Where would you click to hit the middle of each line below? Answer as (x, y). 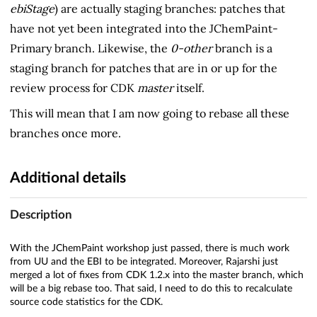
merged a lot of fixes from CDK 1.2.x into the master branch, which (157, 275)
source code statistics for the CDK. (86, 302)
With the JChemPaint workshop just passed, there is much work (150, 248)
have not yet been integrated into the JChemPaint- (144, 29)
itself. (189, 88)
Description (41, 214)
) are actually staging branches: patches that (170, 9)
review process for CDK (74, 88)
